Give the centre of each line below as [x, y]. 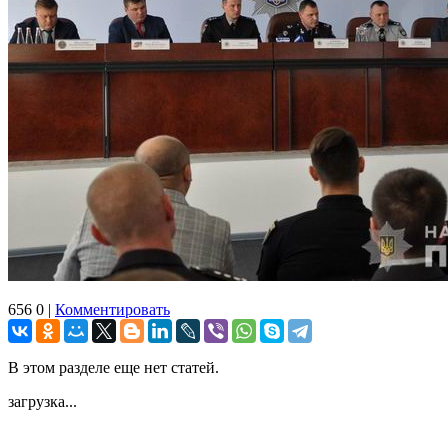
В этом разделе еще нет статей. [113, 367]
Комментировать [112, 309]
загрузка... [42, 401]
